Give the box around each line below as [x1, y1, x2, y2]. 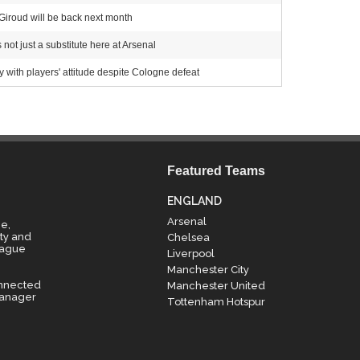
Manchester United [166, 280, 265, 292]
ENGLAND [166, 194, 222, 207]
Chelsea [166, 231, 210, 243]
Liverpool [166, 247, 215, 260]
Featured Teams [166, 164, 265, 178]
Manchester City [166, 264, 249, 276]
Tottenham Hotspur [166, 296, 265, 308]
